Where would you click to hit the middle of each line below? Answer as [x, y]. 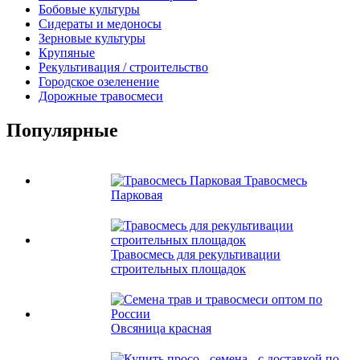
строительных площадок [178, 268]
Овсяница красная [161, 328]
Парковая [137, 194]
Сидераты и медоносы [100, 23]
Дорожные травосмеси [101, 96]
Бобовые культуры [89, 9]
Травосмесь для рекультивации [196, 254]
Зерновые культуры [92, 38]
